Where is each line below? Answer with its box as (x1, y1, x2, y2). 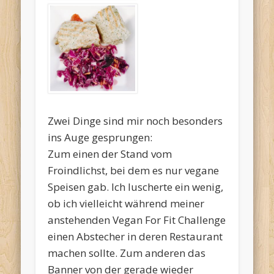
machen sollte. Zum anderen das (48, 245, 206, 260)
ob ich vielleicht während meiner (48, 196, 205, 210)
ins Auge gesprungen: (48, 130, 153, 144)
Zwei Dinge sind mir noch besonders (48, 113, 223, 128)
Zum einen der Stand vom (48, 146, 172, 161)
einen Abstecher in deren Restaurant (48, 229, 223, 243)
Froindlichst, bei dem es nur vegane (48, 163, 220, 177)
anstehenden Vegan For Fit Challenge (48, 212, 226, 227)
